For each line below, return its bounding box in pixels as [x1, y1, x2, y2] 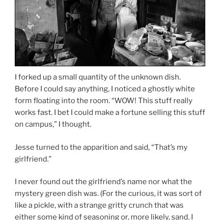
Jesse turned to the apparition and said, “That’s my [15, 142, 188, 152]
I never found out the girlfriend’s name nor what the [15, 177, 192, 187]
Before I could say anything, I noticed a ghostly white [15, 84, 195, 94]
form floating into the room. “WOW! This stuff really [15, 96, 192, 106]
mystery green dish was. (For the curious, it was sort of [15, 189, 202, 198]
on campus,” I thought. [15, 120, 91, 129]
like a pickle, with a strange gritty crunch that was [15, 201, 184, 210]
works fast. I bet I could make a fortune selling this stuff [15, 108, 205, 117]
